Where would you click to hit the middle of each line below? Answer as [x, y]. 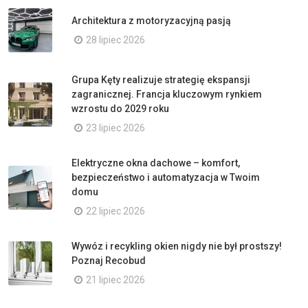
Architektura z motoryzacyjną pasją [151, 20]
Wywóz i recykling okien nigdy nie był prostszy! [177, 246]
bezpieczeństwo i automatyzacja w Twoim [166, 177]
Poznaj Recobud [109, 261]
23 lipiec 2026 [115, 128]
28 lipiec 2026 [115, 40]
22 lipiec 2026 [115, 211]
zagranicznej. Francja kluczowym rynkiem [167, 94]
